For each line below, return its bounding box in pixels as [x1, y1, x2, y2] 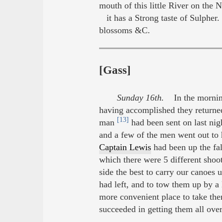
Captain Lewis [99, 142, 151, 152]
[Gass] [99, 64, 131, 77]
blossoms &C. [99, 25, 150, 36]
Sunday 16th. [116, 92, 164, 103]
